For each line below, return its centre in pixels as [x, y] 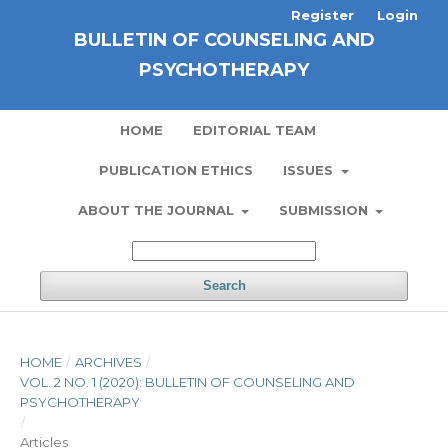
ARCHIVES [108, 362]
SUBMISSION [325, 210]
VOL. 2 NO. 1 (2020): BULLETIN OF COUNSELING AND [187, 382]
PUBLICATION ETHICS [176, 170]
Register [322, 15]
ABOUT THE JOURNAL [157, 210]
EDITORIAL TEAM [254, 130]
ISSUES [310, 170]
